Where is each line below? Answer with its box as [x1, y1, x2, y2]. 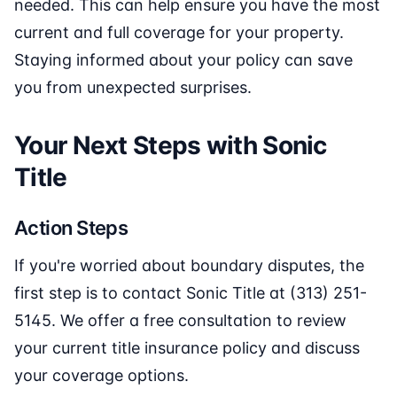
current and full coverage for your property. [14, 23, 344, 43]
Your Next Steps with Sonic [14, 130, 327, 161]
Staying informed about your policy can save [14, 51, 353, 70]
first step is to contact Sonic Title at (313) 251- [14, 284, 367, 303]
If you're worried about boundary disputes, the [14, 256, 364, 276]
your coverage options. [14, 366, 189, 385]
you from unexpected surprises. [14, 78, 252, 97]
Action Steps [14, 216, 128, 240]
